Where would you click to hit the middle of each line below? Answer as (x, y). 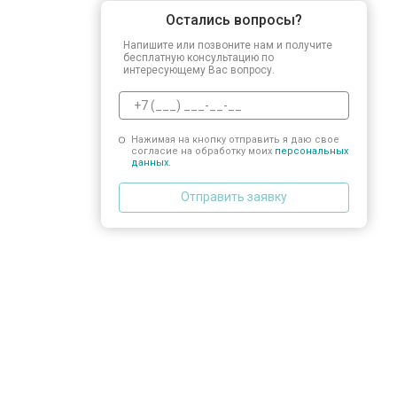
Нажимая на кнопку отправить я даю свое (235, 139)
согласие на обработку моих (202, 151)
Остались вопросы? (234, 19)
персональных (311, 151)
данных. (151, 162)
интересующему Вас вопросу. (199, 70)
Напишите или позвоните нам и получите (228, 45)
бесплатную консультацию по (198, 57)
